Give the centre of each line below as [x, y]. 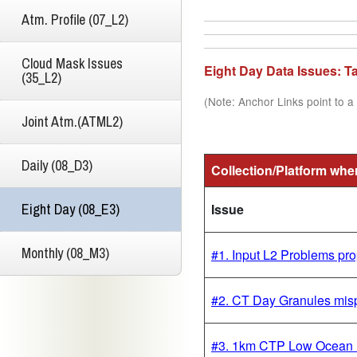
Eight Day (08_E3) [71, 209]
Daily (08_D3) [57, 165]
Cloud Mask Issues [72, 63]
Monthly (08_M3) [65, 253]
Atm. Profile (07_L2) [75, 19]
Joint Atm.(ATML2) [72, 121]
